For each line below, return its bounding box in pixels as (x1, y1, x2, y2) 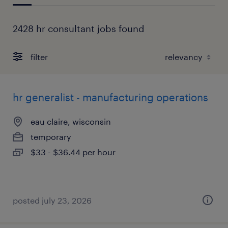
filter (31, 51, 48, 62)
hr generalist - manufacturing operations (13, 91, 208, 103)
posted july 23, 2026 (13, 195, 92, 205)
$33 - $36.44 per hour (31, 147, 116, 157)
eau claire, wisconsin (31, 117, 111, 126)
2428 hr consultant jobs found (13, 23, 145, 34)
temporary (31, 132, 71, 141)
